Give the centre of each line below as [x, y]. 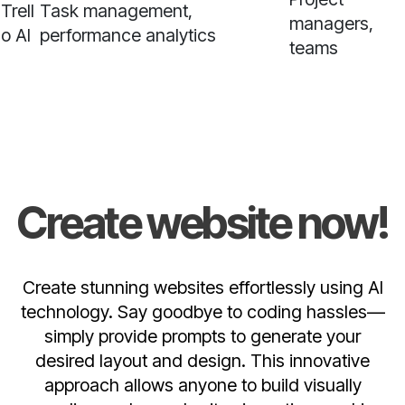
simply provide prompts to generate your [202, 337]
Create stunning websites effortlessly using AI [202, 288]
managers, [331, 24]
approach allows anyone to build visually [202, 386]
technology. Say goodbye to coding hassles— [202, 312]
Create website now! [202, 223]
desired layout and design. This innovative [202, 361]
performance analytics [128, 36]
